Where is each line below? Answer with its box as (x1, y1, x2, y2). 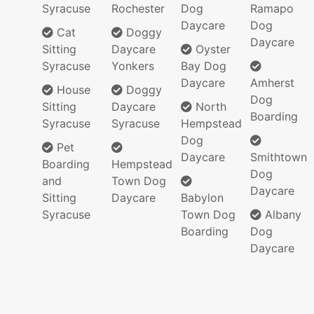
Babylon (181, 191, 224, 205)
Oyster (192, 42, 231, 57)
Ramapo (250, 1, 294, 16)
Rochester (111, 1, 165, 16)
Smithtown (250, 150, 307, 165)
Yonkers (111, 59, 154, 74)
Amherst (250, 76, 294, 90)
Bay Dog (181, 59, 226, 74)
